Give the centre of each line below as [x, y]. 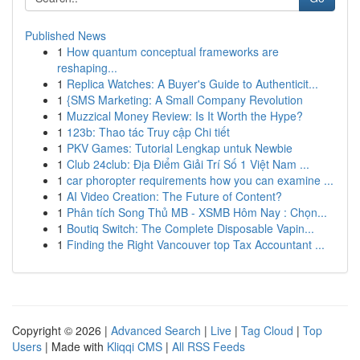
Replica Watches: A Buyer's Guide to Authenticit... [192, 84]
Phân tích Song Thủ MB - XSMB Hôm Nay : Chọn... [197, 212]
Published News [65, 35]
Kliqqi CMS [135, 346]
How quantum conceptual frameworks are [173, 51]
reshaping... [87, 67]
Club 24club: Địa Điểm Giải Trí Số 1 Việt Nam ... [188, 164]
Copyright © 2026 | [61, 330]
